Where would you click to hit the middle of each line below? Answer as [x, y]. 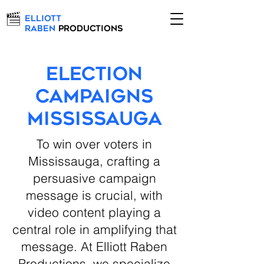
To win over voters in [94, 144]
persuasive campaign [94, 178]
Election [94, 76]
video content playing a [94, 212]
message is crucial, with [94, 195]
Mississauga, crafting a [94, 161]
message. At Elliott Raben [94, 246]
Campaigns [94, 98]
